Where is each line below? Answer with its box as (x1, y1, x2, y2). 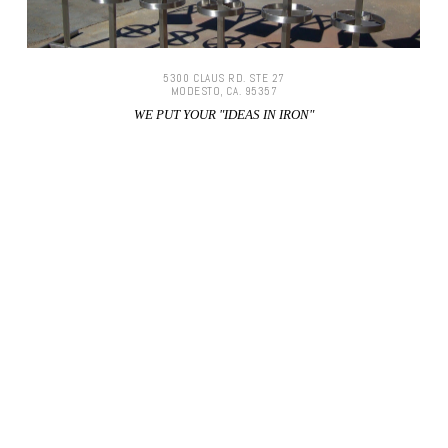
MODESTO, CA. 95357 (170, 83, 278, 98)
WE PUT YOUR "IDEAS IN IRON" (133, 106, 314, 122)
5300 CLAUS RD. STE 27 (163, 70, 285, 85)
